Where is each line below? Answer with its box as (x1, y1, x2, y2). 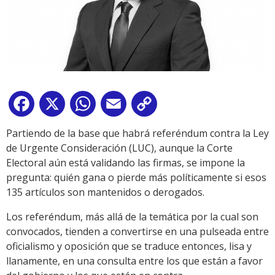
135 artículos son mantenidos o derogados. (6, 185, 204, 199)
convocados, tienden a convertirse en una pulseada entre (6, 224, 269, 238)
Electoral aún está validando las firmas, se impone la (6, 155, 245, 169)
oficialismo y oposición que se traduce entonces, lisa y (6, 239, 252, 253)
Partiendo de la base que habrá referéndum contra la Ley (6, 126, 269, 140)
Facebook (37, 99, 81, 113)
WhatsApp (98, 99, 146, 113)
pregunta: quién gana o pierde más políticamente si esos (6, 170, 266, 184)
